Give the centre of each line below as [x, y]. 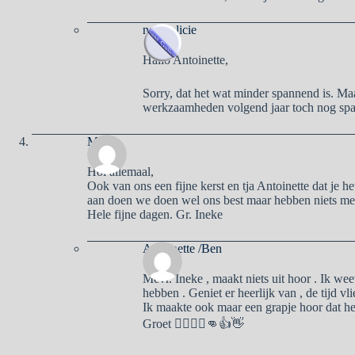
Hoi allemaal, [120, 171]
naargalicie [170, 29]
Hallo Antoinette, [185, 59]
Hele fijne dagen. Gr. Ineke [155, 214]
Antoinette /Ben [182, 248]
